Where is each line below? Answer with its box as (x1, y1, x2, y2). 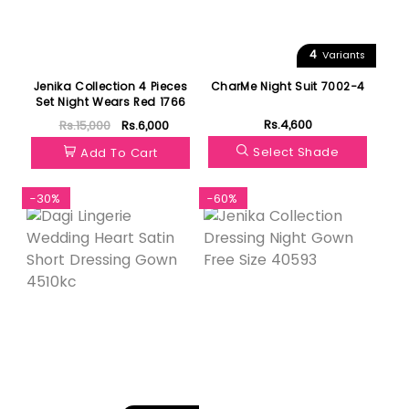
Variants (317, 47, 366, 63)
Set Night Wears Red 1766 (35, 93, 186, 110)
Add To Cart (80, 143, 158, 162)
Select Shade (253, 142, 340, 161)
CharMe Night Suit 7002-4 (210, 78, 365, 94)
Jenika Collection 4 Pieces (33, 78, 188, 94)
